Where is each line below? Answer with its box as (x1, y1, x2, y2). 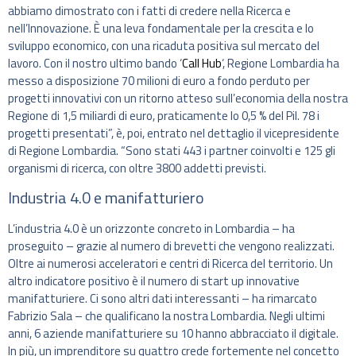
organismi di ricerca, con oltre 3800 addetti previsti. (8, 158, 266, 177)
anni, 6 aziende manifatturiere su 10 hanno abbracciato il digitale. (8, 324, 339, 343)
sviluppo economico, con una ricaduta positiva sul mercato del (8, 36, 319, 55)
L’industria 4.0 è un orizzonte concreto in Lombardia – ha (8, 219, 295, 238)
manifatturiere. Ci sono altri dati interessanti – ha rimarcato (8, 289, 317, 308)
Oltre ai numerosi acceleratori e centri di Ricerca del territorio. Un (8, 254, 333, 273)
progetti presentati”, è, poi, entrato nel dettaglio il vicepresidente (8, 123, 339, 142)
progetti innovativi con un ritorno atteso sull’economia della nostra (8, 88, 348, 107)
